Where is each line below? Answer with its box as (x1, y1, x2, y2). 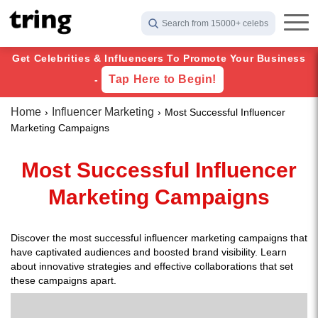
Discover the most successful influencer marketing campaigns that (11, 232, 307, 243)
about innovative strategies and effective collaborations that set (11, 261, 293, 272)
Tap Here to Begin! (109, 73, 216, 85)
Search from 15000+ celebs (162, 18, 268, 28)
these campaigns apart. (11, 275, 116, 286)
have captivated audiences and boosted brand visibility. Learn (11, 246, 287, 258)
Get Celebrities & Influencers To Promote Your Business (12, 53, 306, 64)
